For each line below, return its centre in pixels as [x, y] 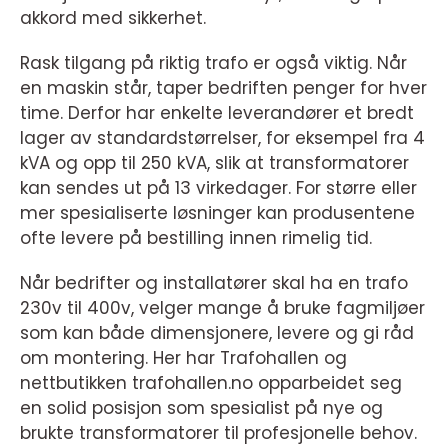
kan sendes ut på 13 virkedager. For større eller [218, 188]
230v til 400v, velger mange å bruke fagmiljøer [222, 308]
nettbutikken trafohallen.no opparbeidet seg [211, 383]
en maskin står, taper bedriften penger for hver [223, 88]
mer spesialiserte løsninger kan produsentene [217, 213]
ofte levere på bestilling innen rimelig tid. [196, 238]
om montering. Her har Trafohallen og [183, 358]
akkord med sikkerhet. [113, 18]
